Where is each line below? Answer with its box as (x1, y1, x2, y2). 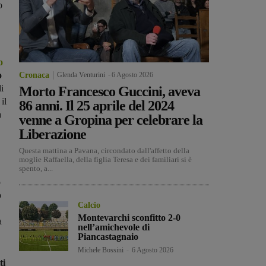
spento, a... (19, 164, 53, 173)
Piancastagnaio (78, 232, 139, 242)
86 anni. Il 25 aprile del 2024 (19, 98, 174, 114)
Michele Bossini (78, 246, 124, 255)
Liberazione (19, 126, 86, 142)
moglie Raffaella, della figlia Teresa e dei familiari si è (19, 155, 192, 164)
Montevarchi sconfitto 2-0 (78, 213, 181, 223)
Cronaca (19, 71, 49, 80)
